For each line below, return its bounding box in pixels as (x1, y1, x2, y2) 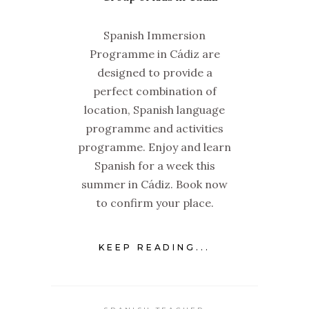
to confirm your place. (95, 196, 214, 210)
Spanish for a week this (94, 159, 215, 173)
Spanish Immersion (103, 28, 206, 43)
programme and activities (86, 121, 223, 136)
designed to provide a (97, 66, 212, 80)
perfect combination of (92, 84, 217, 99)
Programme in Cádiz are (89, 47, 220, 61)
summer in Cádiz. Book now (81, 177, 228, 192)
